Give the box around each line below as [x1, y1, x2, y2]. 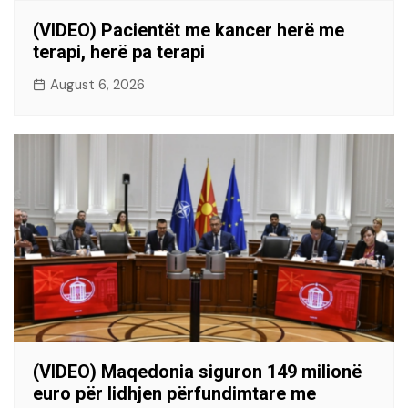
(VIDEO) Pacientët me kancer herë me [33, 19, 344, 42]
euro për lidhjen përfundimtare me [33, 382, 316, 405]
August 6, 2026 [50, 76, 145, 95]
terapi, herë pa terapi [33, 41, 205, 64]
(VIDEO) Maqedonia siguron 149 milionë [33, 361, 362, 383]
